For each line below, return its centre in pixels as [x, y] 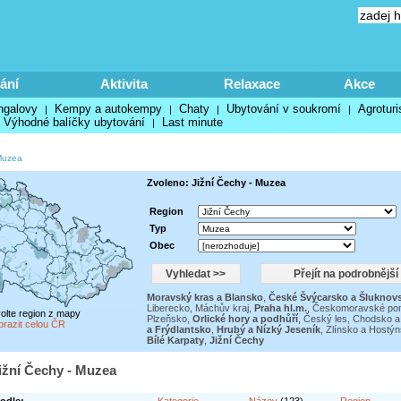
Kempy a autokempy [108, 109]
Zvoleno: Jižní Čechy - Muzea [216, 183]
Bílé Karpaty [175, 340]
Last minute [192, 122]
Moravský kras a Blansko [205, 297]
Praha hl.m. [280, 308]
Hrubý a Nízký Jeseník [268, 329]
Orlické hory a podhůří [245, 319]
